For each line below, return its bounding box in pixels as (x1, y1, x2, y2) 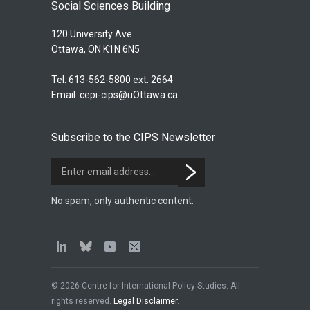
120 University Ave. (51, 28, 134, 39)
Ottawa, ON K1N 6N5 (51, 43, 140, 55)
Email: (51, 89, 80, 100)
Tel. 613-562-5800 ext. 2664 (51, 73, 173, 85)
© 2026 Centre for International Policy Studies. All (51, 280, 240, 291)
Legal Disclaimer (113, 295, 177, 306)
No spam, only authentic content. (51, 194, 194, 206)
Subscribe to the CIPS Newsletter (51, 130, 215, 144)
